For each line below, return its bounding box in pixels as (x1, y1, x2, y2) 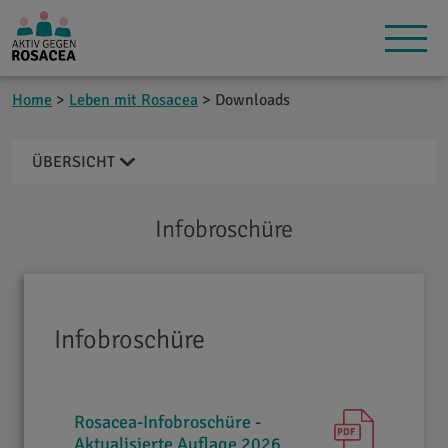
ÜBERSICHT (32, 152, 115, 172)
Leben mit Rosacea (69, 90, 198, 110)
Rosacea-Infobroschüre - (74, 411, 261, 433)
